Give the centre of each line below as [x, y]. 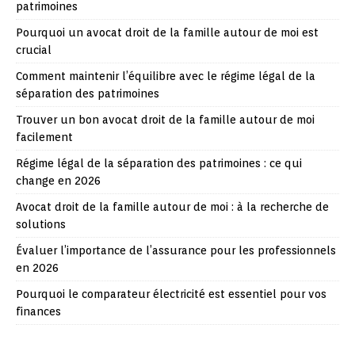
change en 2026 [58, 180]
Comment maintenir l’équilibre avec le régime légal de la [166, 76]
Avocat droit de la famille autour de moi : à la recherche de [172, 206]
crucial [34, 50]
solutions [41, 224]
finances [38, 311]
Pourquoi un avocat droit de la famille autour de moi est [167, 32]
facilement [44, 137]
